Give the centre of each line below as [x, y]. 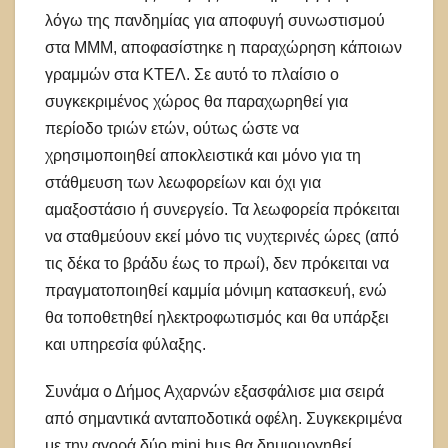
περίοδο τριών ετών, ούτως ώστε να [172, 129]
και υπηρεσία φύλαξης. [125, 345]
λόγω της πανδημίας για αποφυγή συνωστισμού [215, 21]
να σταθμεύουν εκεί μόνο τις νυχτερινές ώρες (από [222, 237]
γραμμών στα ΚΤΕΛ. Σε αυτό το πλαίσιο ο [192, 75]
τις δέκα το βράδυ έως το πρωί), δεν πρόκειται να [217, 264]
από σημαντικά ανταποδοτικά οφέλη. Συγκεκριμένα [223, 419]
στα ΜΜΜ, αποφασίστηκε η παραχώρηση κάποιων [223, 48]
